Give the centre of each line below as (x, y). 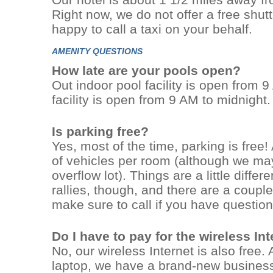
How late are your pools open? (146, 70)
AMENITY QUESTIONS (97, 51)
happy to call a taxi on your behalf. (152, 29)
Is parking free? (100, 131)
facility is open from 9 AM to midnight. (161, 100)
